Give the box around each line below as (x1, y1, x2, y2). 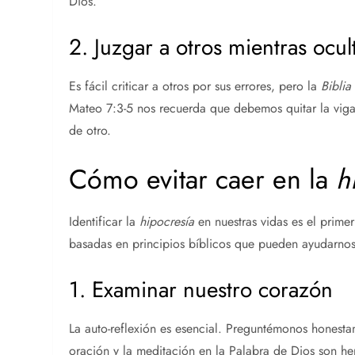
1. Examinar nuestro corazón (69, 273, 334, 306)
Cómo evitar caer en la (69, 159, 337, 199)
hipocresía (139, 212, 195, 231)
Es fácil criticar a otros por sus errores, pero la (69, 76, 322, 95)
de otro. (69, 120, 112, 139)
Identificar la (69, 212, 140, 231)
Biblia (321, 76, 352, 95)
